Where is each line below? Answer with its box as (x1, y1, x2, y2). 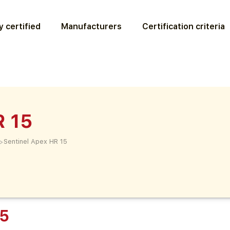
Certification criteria (142, 21, 225, 31)
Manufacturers (61, 21, 122, 31)
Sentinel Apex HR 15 (4, 138, 68, 145)
